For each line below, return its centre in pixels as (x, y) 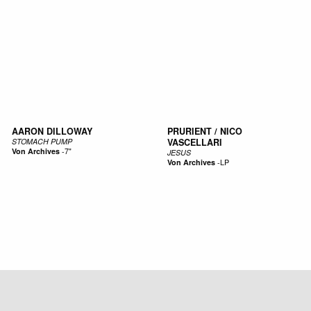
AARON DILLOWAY (52, 132)
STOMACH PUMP (42, 142)
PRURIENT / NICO (204, 132)
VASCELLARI (194, 143)
